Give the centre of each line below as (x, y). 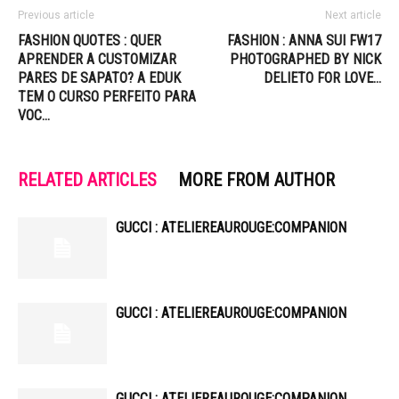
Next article (353, 15)
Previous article (56, 15)
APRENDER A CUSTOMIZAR (97, 59)
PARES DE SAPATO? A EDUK (99, 78)
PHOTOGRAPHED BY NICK (305, 59)
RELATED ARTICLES (87, 180)
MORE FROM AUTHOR (256, 180)
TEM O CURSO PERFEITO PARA (107, 97)
